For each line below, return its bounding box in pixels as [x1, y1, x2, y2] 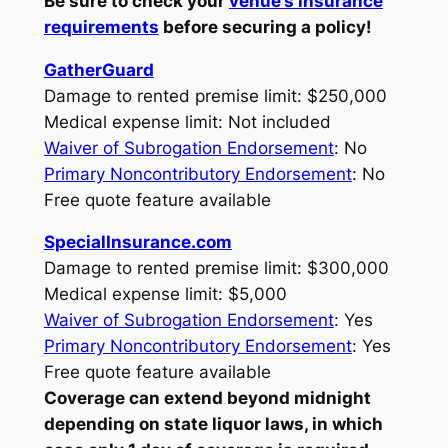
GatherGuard [43, 59, 154, 80]
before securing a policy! [158, 16, 372, 37]
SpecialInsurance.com [43, 232, 232, 253]
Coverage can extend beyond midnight [43, 388, 371, 409]
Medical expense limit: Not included [43, 111, 331, 132]
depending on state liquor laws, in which [43, 414, 383, 435]
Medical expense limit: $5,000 [43, 284, 287, 305]
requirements [43, 16, 159, 37]
